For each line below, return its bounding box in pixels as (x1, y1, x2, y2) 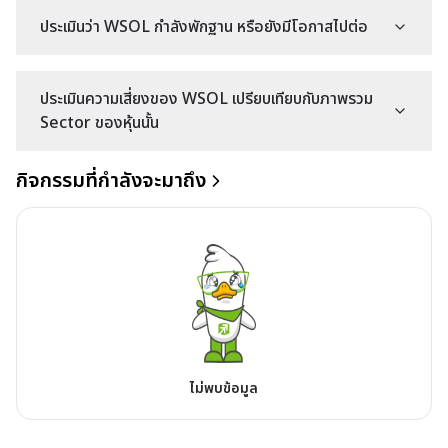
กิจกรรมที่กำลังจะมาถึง (16, 166, 206, 196)
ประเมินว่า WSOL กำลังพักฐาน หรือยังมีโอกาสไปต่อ (40, 15, 368, 39)
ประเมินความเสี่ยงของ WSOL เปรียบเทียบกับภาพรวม (40, 87, 373, 111)
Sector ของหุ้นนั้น (40, 111, 159, 135)
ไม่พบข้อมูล (189, 377, 258, 399)
